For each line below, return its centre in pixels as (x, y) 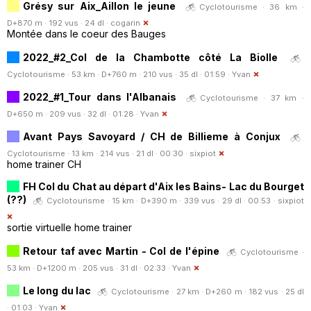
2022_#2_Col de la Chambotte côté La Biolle (150, 57)
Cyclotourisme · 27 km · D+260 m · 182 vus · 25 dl (208, 291)
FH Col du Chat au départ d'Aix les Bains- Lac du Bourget (163, 186)
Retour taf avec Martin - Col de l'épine (121, 251)
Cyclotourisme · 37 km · (252, 98)
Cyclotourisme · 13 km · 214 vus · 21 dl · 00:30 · (98, 153)
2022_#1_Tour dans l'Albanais (100, 96)
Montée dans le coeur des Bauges (86, 33)
